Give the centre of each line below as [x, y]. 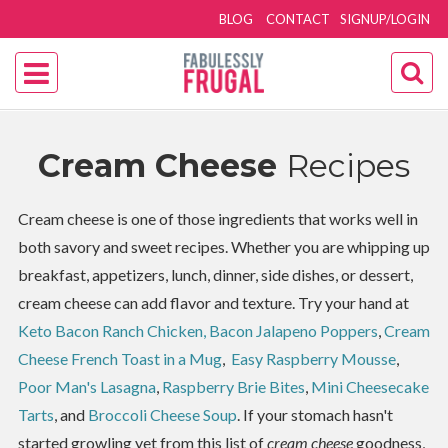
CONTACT [298, 19]
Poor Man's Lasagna [86, 386]
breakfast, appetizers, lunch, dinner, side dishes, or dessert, [215, 274]
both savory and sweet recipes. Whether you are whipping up [223, 246]
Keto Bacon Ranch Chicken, [111, 330]
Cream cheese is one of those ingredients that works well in [217, 218]
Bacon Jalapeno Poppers [293, 330]
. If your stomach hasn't [314, 414]
